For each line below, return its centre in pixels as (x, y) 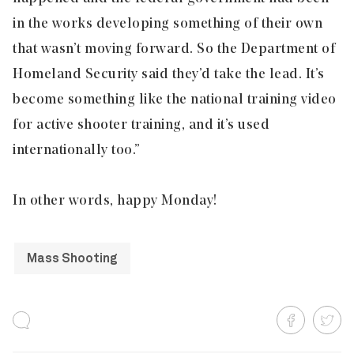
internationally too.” (77, 151)
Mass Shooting (72, 258)
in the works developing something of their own (168, 24)
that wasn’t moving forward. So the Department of (174, 49)
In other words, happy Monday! (115, 201)
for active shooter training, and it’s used (141, 125)
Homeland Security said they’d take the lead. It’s (169, 75)
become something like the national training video (175, 100)
